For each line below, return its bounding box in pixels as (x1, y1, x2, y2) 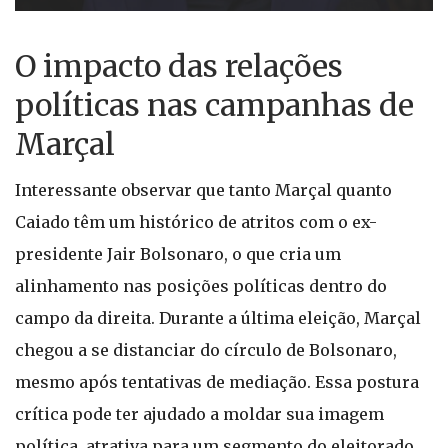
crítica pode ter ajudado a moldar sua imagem (15, 404, 384, 424)
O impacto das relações (15, 47, 343, 85)
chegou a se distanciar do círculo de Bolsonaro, (15, 340, 397, 360)
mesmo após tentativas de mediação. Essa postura (15, 372, 419, 392)
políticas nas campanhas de (15, 86, 414, 124)
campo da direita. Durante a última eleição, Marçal (15, 308, 421, 328)
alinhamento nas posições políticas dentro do (15, 276, 387, 296)
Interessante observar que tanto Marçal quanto (15, 180, 392, 200)
